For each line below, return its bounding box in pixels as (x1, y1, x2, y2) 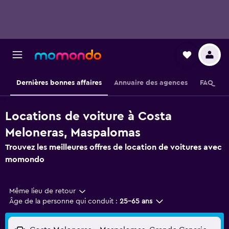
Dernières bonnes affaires (16, 79, 102, 86)
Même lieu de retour (9, 188, 76, 195)
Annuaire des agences (113, 79, 188, 86)
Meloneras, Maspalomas (5, 127, 141, 139)
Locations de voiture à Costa (5, 110, 172, 123)
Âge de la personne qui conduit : (9, 198, 118, 205)
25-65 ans (120, 198, 152, 205)
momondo (5, 155, 44, 164)
